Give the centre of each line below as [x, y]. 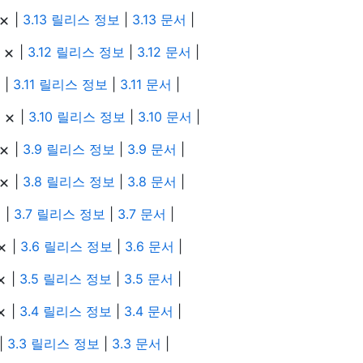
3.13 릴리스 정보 [71, 20]
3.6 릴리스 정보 [66, 247]
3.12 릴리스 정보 [76, 52]
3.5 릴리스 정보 [66, 279]
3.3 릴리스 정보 [53, 344]
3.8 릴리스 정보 [69, 182]
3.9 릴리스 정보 [69, 149]
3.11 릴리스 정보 [60, 85]
